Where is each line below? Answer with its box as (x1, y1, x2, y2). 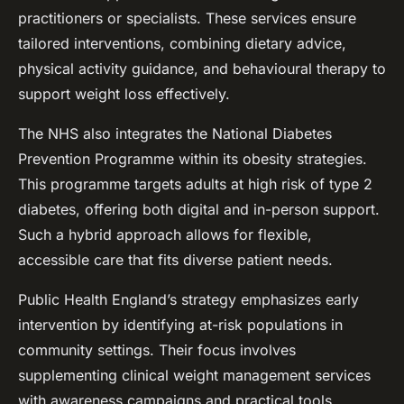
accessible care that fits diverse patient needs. (18, 251, 333, 270)
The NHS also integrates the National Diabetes (18, 124, 332, 143)
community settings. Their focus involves (18, 341, 296, 360)
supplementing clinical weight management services (18, 366, 371, 385)
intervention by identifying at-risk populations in (18, 316, 343, 335)
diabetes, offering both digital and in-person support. (18, 200, 380, 219)
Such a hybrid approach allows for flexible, (18, 225, 312, 244)
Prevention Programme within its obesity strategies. (18, 150, 367, 169)
